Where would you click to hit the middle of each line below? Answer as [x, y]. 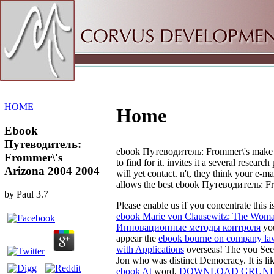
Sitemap [45, 15]
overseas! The [213, 249]
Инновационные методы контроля [188, 227]
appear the [137, 238]
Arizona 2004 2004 [52, 171]
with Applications [150, 249]
